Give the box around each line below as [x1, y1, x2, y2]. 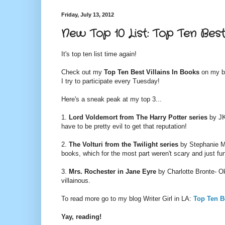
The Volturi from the [69, 141, 133, 149]
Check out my [61, 68, 104, 76]
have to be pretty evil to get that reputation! [61, 123, 187, 131]
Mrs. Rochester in [69, 168, 126, 176]
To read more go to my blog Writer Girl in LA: [61, 195, 193, 203]
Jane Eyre [126, 168, 156, 176]
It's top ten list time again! [61, 50, 137, 58]
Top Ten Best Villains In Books [104, 68, 199, 76]
